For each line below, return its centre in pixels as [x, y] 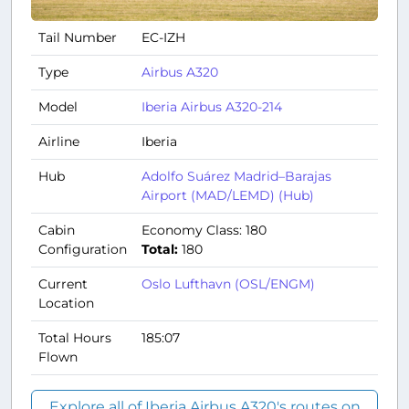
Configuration [83, 249]
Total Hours [75, 337]
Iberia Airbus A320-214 [212, 106]
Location [66, 303]
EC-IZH [163, 37]
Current [63, 283]
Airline [59, 141]
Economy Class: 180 [204, 230]
